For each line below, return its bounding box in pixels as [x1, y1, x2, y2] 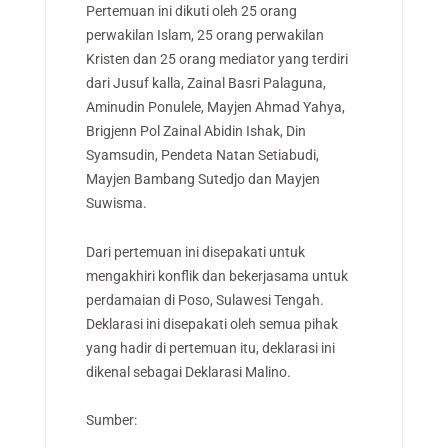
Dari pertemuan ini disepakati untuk [85, 243, 305, 260]
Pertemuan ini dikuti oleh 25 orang [85, 3, 297, 20]
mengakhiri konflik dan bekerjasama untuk [85, 267, 348, 284]
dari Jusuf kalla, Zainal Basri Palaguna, [85, 75, 326, 92]
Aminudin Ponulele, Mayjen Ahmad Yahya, [85, 99, 345, 116]
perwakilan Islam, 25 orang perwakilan [85, 27, 324, 44]
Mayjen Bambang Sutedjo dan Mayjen [85, 171, 320, 188]
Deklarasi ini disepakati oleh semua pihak [85, 315, 338, 332]
